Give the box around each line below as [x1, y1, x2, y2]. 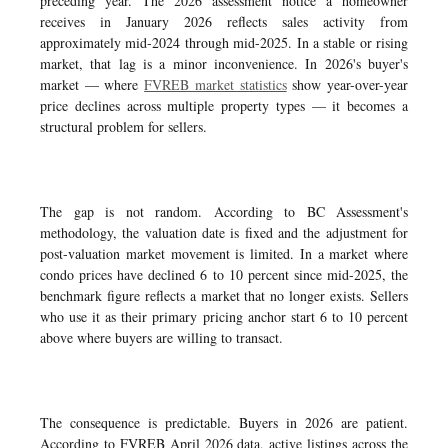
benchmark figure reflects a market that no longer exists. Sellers [40, 286, 408, 305]
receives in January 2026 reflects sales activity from [40, 12, 408, 31]
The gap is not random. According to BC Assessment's [40, 202, 408, 221]
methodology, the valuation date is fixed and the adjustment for [40, 223, 408, 242]
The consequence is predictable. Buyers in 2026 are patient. [40, 413, 408, 432]
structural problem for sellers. [40, 117, 207, 136]
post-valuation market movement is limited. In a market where [40, 244, 408, 263]
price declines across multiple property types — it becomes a [40, 96, 408, 115]
